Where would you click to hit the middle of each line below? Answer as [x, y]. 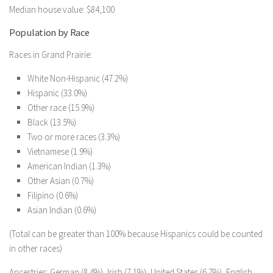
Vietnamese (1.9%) [60, 151]
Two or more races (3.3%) [74, 137]
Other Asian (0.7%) [61, 181]
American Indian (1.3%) [69, 166]
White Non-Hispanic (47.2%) [78, 78]
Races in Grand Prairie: [51, 55]
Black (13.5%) [52, 122]
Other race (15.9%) [61, 108]
